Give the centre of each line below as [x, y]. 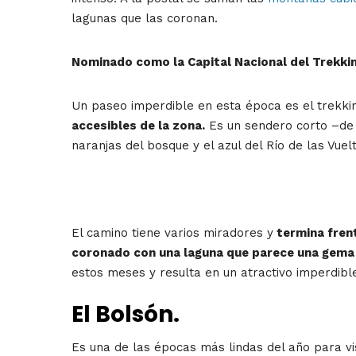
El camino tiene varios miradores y [172, 233]
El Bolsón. [126, 314]
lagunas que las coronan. [145, 19]
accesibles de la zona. [138, 126]
